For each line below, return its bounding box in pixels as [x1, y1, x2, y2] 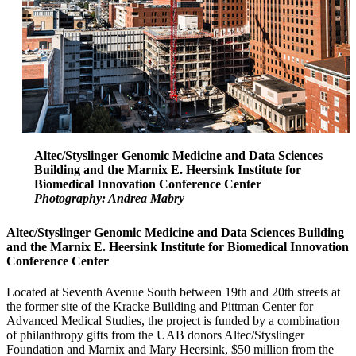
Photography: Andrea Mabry [34, 191, 184, 205]
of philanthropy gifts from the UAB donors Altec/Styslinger [6, 327, 304, 342]
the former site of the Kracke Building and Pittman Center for [6, 299, 313, 313]
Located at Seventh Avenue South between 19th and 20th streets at [6, 284, 340, 299]
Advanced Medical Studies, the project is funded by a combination [6, 313, 339, 327]
